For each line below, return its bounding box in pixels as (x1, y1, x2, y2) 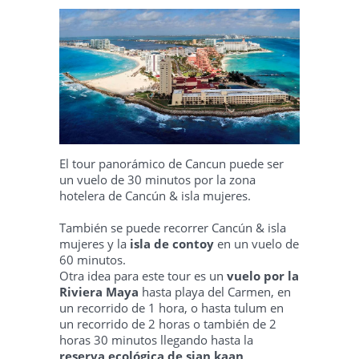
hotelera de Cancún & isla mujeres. (59, 188, 251, 204)
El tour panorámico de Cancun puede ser (59, 155, 284, 172)
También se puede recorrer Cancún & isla (59, 220, 286, 236)
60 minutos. (59, 252, 126, 268)
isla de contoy (127, 236, 214, 252)
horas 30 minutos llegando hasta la (59, 332, 253, 349)
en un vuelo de (214, 236, 299, 252)
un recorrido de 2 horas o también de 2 (59, 316, 276, 333)
